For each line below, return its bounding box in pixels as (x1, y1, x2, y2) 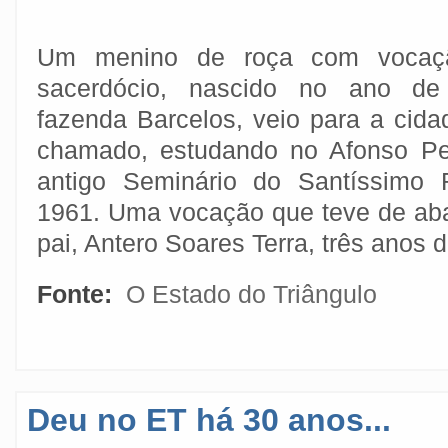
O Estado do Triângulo (126, 280, 377, 308)
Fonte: (37, 280, 119, 308)
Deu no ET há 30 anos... (27, 402, 391, 438)
